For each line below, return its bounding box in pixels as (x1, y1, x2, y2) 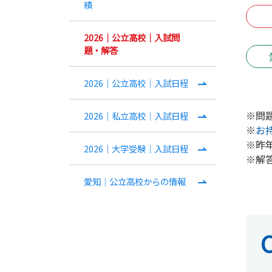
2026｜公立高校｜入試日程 (84, 76, 188, 90)
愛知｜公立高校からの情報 (84, 175, 186, 188)
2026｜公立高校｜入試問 (84, 31, 180, 44)
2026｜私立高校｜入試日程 (84, 109, 188, 123)
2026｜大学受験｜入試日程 (84, 142, 188, 155)
